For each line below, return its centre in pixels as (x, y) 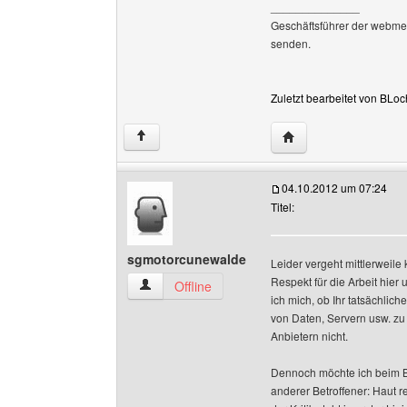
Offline (193, 286)
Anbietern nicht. (309, 336)
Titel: (283, 207)
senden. (291, 43)
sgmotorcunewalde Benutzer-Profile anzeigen (268, 285)
